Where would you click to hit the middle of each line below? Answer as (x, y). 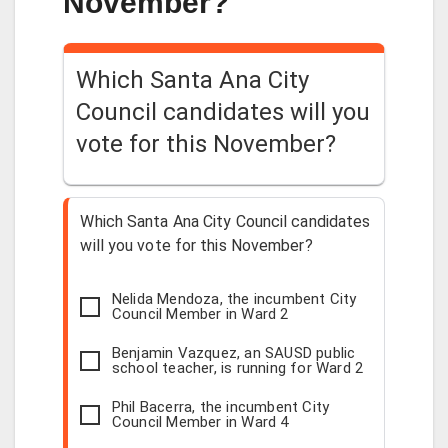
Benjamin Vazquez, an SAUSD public (233, 352)
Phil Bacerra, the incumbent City (220, 406)
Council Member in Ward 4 (200, 421)
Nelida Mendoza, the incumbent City (234, 298)
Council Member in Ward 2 (200, 313)
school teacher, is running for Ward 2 (237, 367)
